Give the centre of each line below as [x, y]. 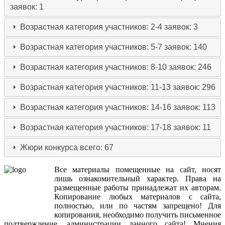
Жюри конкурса [49, 147]
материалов [160, 196]
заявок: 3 [181, 27]
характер [162, 178]
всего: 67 [97, 147]
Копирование [77, 196]
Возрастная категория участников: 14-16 [97, 107]
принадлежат [154, 187]
